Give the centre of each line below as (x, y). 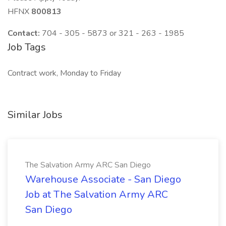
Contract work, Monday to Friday (64, 73)
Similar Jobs (35, 115)
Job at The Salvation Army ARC (97, 194)
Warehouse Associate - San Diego (103, 179)
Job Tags (27, 47)
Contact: (25, 33)
